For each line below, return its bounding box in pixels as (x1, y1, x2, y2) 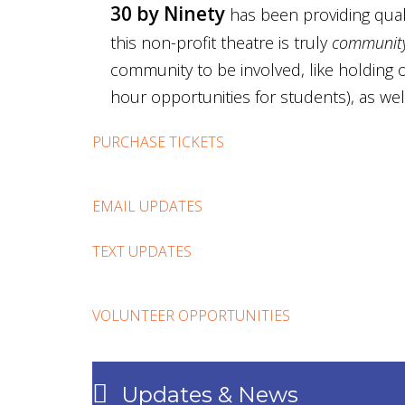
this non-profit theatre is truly (110, 31, 332, 53)
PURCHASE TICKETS (92, 131, 224, 152)
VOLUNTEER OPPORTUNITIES (92, 305, 290, 325)
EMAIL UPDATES (92, 195, 202, 216)
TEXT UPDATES (92, 240, 192, 261)
